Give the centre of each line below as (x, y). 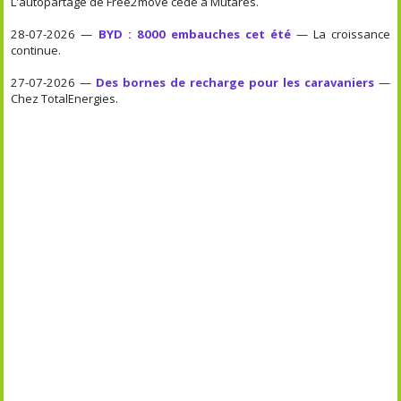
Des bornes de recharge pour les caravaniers (235, 83)
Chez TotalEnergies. (65, 99)
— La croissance (340, 34)
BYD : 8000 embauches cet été (194, 34)
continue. (36, 51)
